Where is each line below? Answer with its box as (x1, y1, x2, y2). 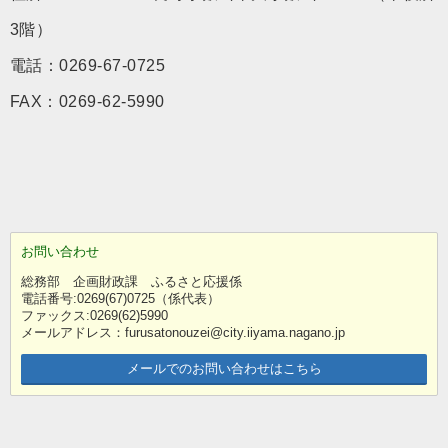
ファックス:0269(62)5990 (21, 307, 168, 323)
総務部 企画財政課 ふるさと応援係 (21, 273, 242, 289)
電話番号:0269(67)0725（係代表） (21, 290, 233, 306)
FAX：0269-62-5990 (10, 93, 165, 110)
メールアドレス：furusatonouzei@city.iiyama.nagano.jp (21, 324, 345, 340)
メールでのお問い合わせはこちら (126, 360, 322, 376)
